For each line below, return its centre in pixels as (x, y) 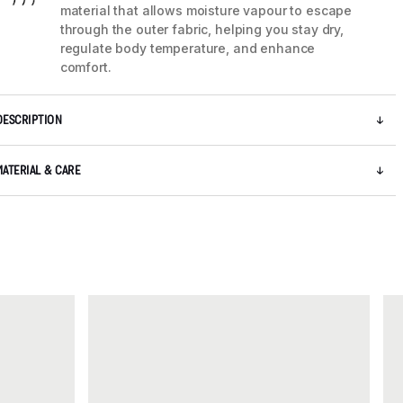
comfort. (85, 67)
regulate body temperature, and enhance (188, 49)
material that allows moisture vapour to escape (206, 11)
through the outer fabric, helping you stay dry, (202, 30)
